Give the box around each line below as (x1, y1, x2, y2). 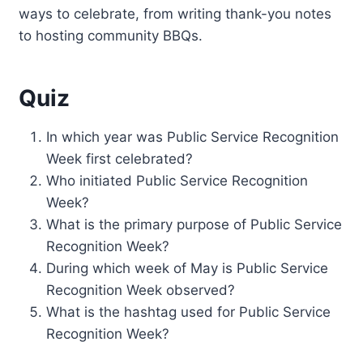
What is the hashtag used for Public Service (46, 303, 331, 320)
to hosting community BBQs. (19, 27, 203, 44)
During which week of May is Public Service (46, 259, 329, 276)
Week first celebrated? (46, 150, 194, 167)
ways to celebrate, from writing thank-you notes (19, 5, 332, 22)
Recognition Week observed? (46, 281, 236, 298)
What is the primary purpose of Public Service (46, 216, 343, 233)
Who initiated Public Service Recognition (46, 172, 309, 189)
